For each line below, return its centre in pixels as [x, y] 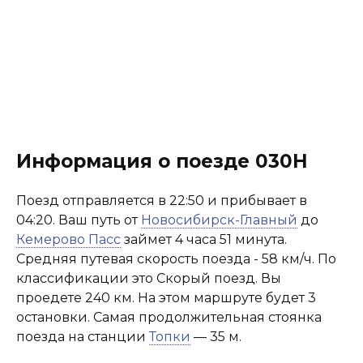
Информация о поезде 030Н [162, 161]
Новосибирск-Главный [219, 220]
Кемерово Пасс [68, 239]
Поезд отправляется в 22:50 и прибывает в [162, 201]
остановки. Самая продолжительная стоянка [169, 317]
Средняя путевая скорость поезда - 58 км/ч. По [176, 259]
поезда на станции [83, 337]
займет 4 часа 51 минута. [204, 239]
